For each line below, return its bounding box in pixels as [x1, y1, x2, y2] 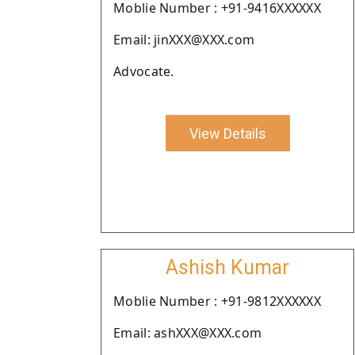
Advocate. [113, 63, 174, 80]
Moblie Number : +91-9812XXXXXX [113, 292, 321, 310]
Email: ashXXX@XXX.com [113, 324, 262, 342]
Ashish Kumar [166, 256, 289, 279]
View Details [189, 124, 266, 142]
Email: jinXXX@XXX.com [113, 31, 255, 48]
